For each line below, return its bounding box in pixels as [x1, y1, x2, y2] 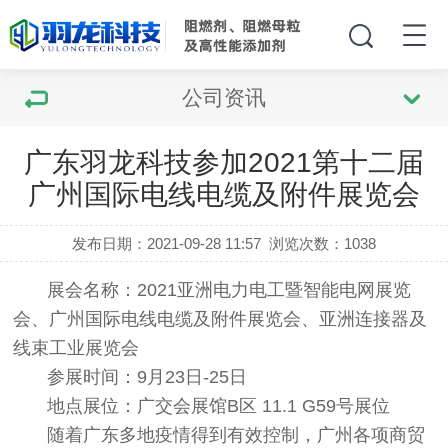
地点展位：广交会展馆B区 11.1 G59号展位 [47, 396, 391, 416]
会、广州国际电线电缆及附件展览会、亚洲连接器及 [13, 309, 428, 329]
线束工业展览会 [13, 338, 140, 358]
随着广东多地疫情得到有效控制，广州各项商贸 [47, 425, 426, 445]
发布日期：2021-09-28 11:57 [71, 235, 261, 252]
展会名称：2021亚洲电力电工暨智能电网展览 [47, 280, 412, 300]
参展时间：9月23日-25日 [47, 367, 248, 387]
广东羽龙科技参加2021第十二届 [24, 147, 424, 178]
